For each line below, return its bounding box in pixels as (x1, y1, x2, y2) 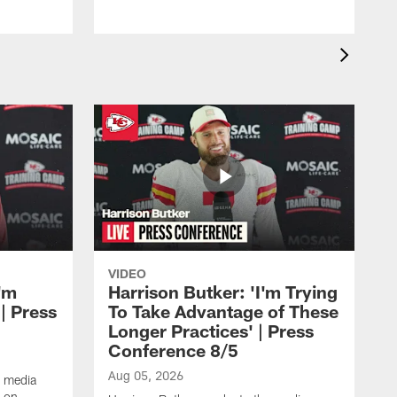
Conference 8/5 (108, 339, 238, 362)
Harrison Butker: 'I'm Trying (108, 281, 338, 303)
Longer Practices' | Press (108, 320, 314, 342)
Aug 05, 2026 (108, 368, 183, 384)
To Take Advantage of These (108, 300, 339, 323)
